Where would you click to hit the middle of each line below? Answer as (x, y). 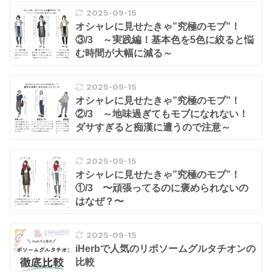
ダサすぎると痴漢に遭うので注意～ (153, 127)
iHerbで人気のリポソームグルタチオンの (165, 249)
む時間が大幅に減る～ (124, 53)
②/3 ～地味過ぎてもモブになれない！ (162, 114)
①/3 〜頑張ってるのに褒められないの (162, 188)
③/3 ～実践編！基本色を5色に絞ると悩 (165, 39)
